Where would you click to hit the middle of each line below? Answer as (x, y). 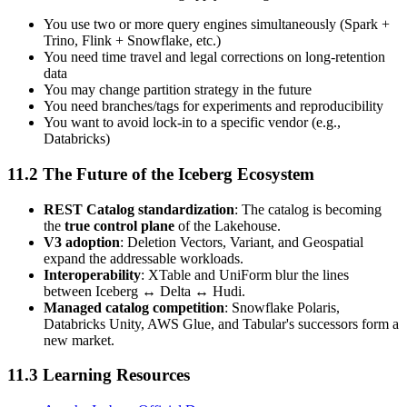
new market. (79, 340)
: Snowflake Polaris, (282, 307)
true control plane (119, 225)
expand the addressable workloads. (144, 258)
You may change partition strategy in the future (178, 90)
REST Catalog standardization (139, 209)
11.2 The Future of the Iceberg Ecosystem (161, 174)
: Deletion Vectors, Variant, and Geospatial (242, 242)
